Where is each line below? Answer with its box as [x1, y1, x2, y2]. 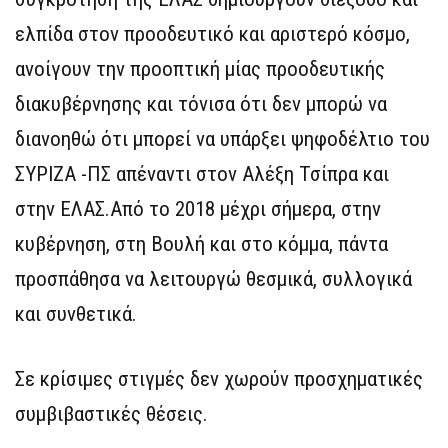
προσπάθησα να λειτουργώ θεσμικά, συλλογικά [15, 267, 412, 292]
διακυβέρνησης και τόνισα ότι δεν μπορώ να [15, 92, 387, 117]
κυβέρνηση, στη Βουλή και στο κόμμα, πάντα [15, 232, 388, 257]
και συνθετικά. [15, 302, 137, 327]
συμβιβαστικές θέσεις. [15, 402, 208, 427]
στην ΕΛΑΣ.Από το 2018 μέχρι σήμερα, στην [15, 197, 381, 222]
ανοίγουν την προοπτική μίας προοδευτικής [15, 57, 385, 82]
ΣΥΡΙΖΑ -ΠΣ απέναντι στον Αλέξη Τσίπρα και [15, 162, 389, 187]
